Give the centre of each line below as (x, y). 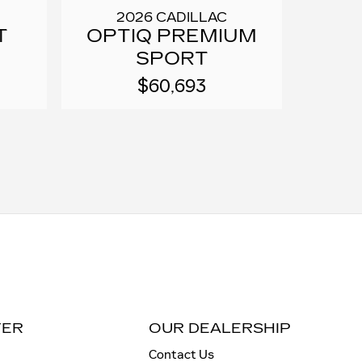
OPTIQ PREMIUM (172, 36)
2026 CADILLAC (172, 18)
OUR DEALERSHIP (219, 329)
